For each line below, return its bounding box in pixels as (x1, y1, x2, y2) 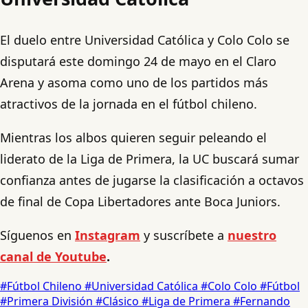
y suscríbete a (140, 227, 228, 244)
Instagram (75, 227, 140, 244)
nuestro (228, 227, 276, 244)
